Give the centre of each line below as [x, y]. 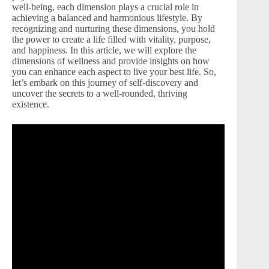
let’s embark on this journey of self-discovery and [105, 82]
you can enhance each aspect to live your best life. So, [114, 71]
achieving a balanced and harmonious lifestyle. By [107, 17]
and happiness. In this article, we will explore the [104, 50]
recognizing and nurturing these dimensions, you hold [113, 28]
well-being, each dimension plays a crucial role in [105, 7]
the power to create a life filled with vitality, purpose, [111, 39]
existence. [31, 104]
